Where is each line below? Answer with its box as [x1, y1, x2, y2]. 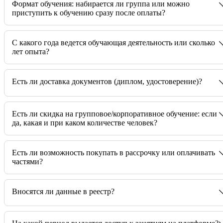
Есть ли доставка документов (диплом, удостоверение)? [12, 77, 202, 86]
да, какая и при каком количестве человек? [12, 118, 157, 127]
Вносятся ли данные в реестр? [12, 187, 114, 196]
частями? [12, 157, 43, 166]
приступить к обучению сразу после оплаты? [12, 8, 165, 17]
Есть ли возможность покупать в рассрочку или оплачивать [12, 148, 215, 157]
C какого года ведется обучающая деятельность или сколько [12, 38, 215, 47]
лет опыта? [12, 47, 49, 56]
